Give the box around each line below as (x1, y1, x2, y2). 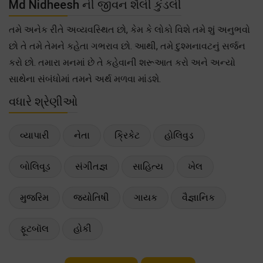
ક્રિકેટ (114, 129, 140, 141)
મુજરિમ (20, 191, 49, 203)
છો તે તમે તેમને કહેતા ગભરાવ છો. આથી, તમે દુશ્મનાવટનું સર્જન (9, 40, 245, 52)
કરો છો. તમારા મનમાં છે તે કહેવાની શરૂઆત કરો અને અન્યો (9, 56, 235, 68)
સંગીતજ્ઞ (75, 160, 108, 172)
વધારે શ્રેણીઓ (9, 94, 77, 109)
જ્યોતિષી (73, 191, 109, 203)
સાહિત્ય (133, 160, 163, 172)
